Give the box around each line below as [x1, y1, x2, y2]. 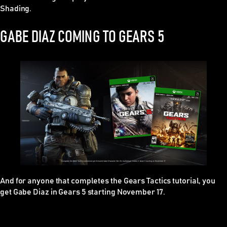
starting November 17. [86, 187, 165, 196]
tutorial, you [171, 176, 215, 185]
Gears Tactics [123, 176, 171, 185]
